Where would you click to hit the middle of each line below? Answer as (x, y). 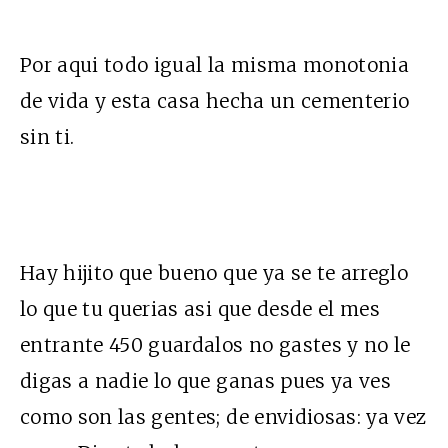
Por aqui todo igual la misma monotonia (214, 64)
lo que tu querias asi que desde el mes (200, 308)
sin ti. (47, 136)
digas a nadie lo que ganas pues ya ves (205, 380)
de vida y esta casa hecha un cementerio (217, 100)
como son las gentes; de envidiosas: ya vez (223, 416)
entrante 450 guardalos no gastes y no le (215, 344)
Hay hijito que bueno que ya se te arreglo (214, 272)
